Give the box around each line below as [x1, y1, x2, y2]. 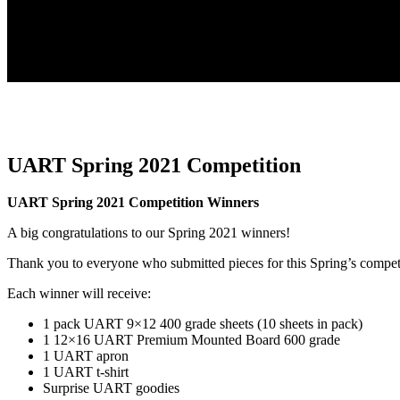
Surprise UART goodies [43, 379, 179, 396]
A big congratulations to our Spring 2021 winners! [7, 224, 290, 240]
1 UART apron [43, 347, 129, 363]
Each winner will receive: [7, 285, 151, 301]
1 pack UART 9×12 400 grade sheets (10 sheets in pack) [43, 315, 362, 331]
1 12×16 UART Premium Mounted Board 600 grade [43, 331, 340, 347]
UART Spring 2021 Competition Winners [7, 194, 259, 210]
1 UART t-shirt [43, 363, 129, 379]
